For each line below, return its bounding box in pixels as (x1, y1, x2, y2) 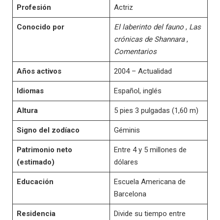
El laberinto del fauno (113, 22, 184, 31)
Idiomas (16, 86, 44, 95)
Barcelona (113, 189, 146, 198)
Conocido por (16, 22, 64, 31)
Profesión (16, 2, 51, 12)
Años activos (16, 66, 61, 76)
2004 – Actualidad (113, 66, 172, 76)
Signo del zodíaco (16, 125, 80, 135)
